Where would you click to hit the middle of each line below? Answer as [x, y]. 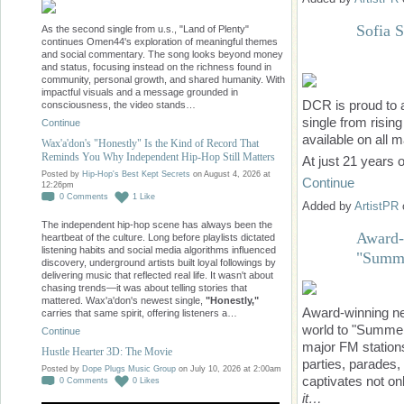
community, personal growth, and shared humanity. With [163, 80]
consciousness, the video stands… [119, 105]
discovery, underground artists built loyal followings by [159, 263]
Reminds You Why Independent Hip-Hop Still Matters [158, 157]
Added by [328, 206]
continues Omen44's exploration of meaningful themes [160, 42]
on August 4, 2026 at [230, 174]
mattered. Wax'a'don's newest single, [122, 301]
